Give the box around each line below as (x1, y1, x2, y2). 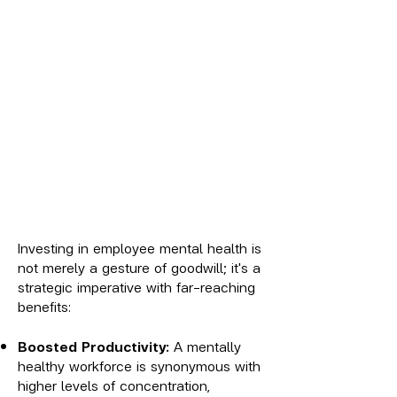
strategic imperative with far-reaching (18, 276, 255, 297)
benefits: (18, 295, 71, 316)
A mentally (174, 335, 241, 356)
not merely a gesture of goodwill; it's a (18, 256, 261, 277)
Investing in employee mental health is (18, 237, 261, 258)
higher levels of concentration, (18, 374, 210, 395)
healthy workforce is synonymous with (18, 354, 261, 376)
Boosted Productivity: (18, 335, 174, 356)
